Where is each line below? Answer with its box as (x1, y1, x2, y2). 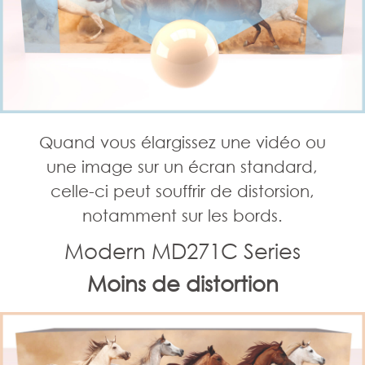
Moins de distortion (86, 270, 279, 297)
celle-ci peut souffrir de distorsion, (50, 180, 314, 200)
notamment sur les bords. (81, 204, 283, 225)
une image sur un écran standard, (46, 156, 319, 176)
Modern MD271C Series (64, 237, 301, 264)
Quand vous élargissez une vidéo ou (38, 131, 326, 152)
